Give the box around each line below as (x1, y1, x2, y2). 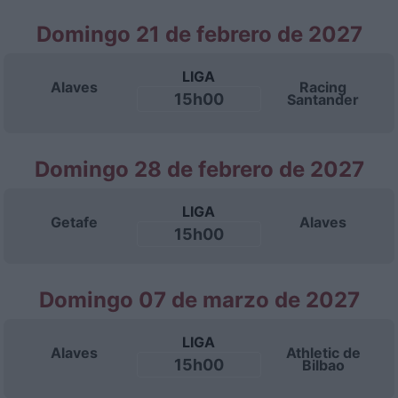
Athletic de (285, 344, 361, 362)
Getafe (51, 213, 99, 231)
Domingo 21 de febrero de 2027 (36, 21, 362, 47)
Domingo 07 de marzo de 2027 (38, 287, 360, 313)
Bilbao (301, 356, 345, 374)
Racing (299, 78, 347, 96)
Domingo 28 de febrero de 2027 (34, 156, 364, 182)
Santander (287, 91, 360, 108)
